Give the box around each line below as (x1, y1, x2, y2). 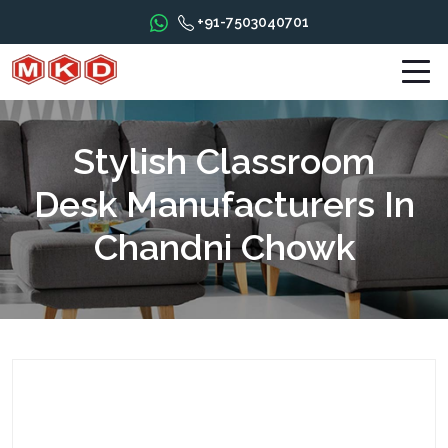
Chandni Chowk (93, 226, 355, 268)
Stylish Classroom (73, 140, 375, 182)
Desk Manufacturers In (33, 183, 415, 225)
